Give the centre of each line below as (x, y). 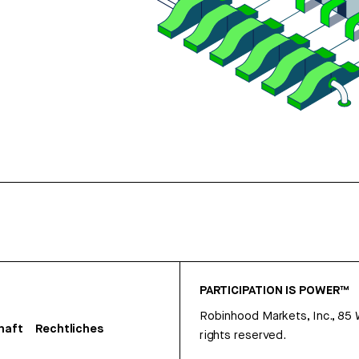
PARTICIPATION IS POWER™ (274, 291)
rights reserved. (243, 336)
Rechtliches (69, 330)
